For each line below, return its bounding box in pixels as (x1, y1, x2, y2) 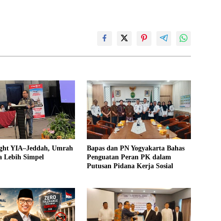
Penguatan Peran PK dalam (86, 153, 171, 161)
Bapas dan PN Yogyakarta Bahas (86, 144, 184, 152)
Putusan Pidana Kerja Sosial (86, 162, 173, 170)
